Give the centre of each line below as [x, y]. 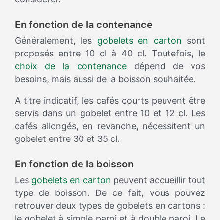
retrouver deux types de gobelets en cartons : [110, 206]
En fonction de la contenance [84, 25]
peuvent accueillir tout [158, 180]
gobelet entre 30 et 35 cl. [67, 139]
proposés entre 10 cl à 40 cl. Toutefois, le [110, 54]
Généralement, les [56, 41]
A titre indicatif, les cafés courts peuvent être [110, 101]
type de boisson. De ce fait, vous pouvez [110, 193]
